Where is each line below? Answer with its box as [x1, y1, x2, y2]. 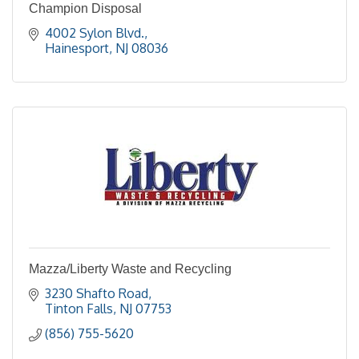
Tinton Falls [45, 301, 113, 317]
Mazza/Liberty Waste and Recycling [29, 262, 232, 276]
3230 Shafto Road [45, 285, 148, 301]
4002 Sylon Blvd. [45, 25, 144, 41]
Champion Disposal [29, 2, 142, 15]
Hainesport [45, 40, 109, 56]
